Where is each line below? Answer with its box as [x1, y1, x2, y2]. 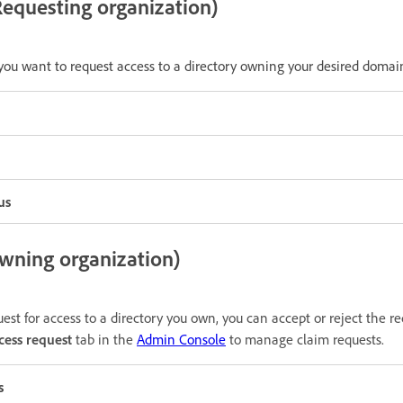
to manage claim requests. [226, 329, 384, 348]
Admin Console [137, 329, 226, 348]
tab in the [76, 329, 137, 348]
